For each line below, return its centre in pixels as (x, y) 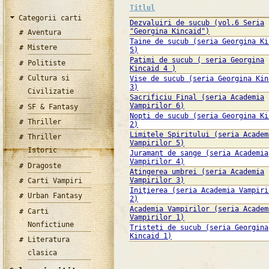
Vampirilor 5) (157, 143)
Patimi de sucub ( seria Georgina (197, 60)
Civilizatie (51, 92)
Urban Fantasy (55, 196)
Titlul (143, 8)
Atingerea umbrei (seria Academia (197, 172)
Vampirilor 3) (157, 180)
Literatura (49, 240)
